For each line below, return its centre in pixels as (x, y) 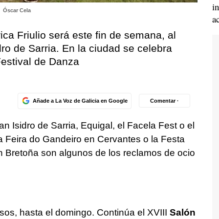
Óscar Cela (17, 10)
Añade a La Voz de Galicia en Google (80, 100)
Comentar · (164, 100)
